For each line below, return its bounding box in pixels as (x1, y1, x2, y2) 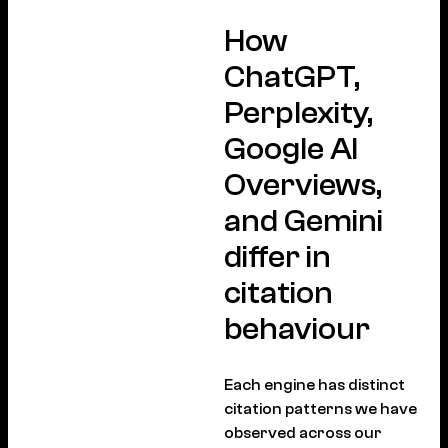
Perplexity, (224, 94, 373, 131)
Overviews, (224, 166, 382, 203)
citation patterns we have (224, 400, 417, 419)
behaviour (224, 310, 370, 347)
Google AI (224, 130, 358, 167)
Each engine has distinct (224, 376, 405, 395)
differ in (224, 238, 331, 275)
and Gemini (224, 202, 383, 239)
